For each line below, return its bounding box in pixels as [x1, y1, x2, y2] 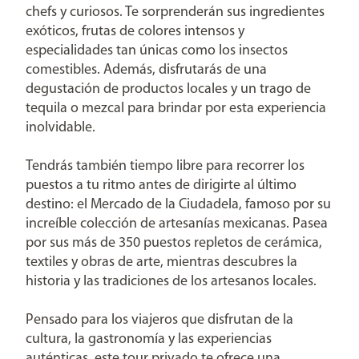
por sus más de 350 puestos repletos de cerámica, [26, 236, 322, 251]
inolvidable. [26, 120, 95, 135]
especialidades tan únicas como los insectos [26, 43, 288, 58]
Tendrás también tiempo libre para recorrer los [26, 159, 305, 174]
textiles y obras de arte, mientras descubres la [26, 255, 297, 270]
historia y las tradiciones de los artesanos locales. [26, 274, 317, 289]
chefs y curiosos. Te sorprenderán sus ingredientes [26, 5, 325, 20]
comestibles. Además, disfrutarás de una [26, 63, 267, 78]
